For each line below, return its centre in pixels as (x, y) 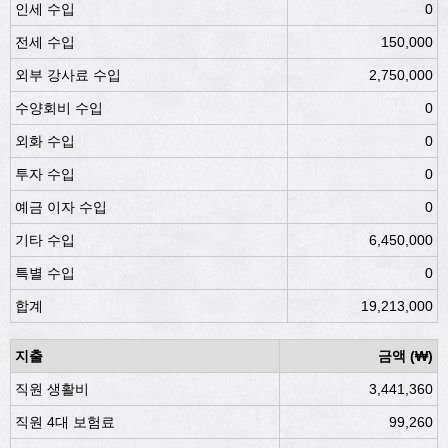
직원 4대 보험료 (65, 422)
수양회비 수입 (59, 108)
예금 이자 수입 (61, 207)
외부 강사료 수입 (68, 75)
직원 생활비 (52, 389)
